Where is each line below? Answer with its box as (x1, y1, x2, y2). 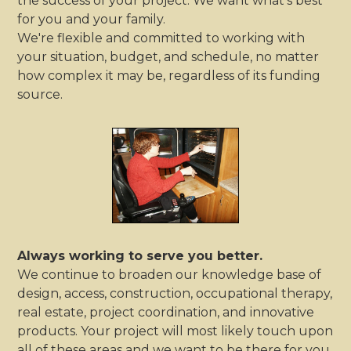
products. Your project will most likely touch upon (17, 323, 334, 338)
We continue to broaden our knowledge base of (17, 266, 322, 282)
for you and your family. (17, 12, 166, 27)
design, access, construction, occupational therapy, (17, 285, 333, 301)
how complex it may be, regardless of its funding (17, 68, 321, 84)
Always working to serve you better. (17, 248, 263, 263)
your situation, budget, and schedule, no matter (17, 49, 320, 65)
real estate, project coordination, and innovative (17, 304, 315, 320)
